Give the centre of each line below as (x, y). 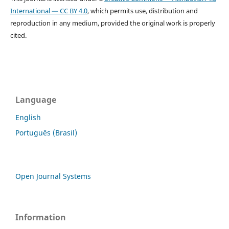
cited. (18, 35)
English (28, 117)
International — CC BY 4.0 (49, 10)
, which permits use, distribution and (142, 10)
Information (41, 217)
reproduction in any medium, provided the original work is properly (112, 23)
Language (36, 99)
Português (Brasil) (46, 132)
